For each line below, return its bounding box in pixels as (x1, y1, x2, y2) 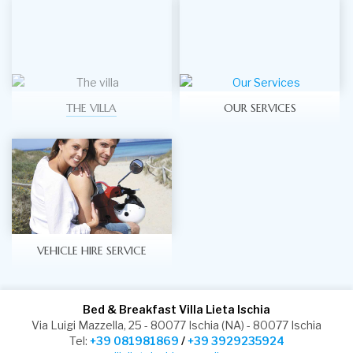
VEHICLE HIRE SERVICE (36, 243, 147, 258)
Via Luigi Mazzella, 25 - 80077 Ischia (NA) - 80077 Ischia (32, 318, 321, 333)
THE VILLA (66, 101, 117, 116)
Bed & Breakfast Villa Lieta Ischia (83, 303, 270, 317)
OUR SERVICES (223, 101, 296, 116)
